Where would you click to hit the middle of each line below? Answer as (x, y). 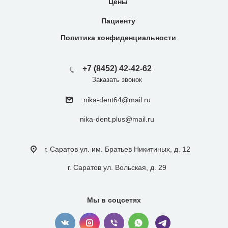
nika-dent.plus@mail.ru (117, 119)
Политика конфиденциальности (118, 38)
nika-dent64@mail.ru (117, 100)
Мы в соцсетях (114, 200)
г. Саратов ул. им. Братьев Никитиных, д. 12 (117, 149)
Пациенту (118, 21)
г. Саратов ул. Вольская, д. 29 (117, 167)
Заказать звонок (117, 80)
